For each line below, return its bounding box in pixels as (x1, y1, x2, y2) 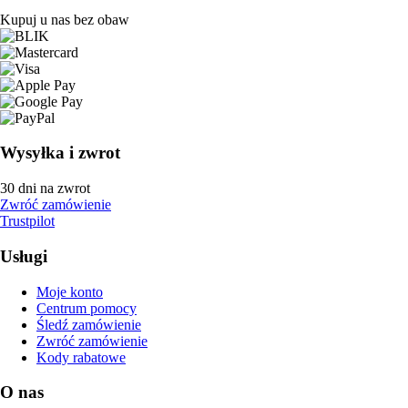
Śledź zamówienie (36, 316, 141, 332)
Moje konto (36, 283, 103, 300)
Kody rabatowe (36, 349, 126, 365)
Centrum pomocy (36, 300, 137, 316)
